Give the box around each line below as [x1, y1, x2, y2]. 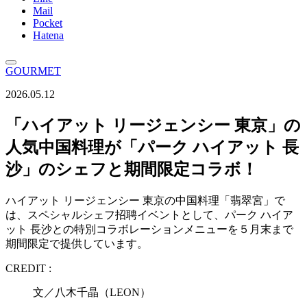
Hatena [33, 29, 64, 41]
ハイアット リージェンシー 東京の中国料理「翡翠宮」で [5, 194, 285, 206]
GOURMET [5, 65, 61, 77]
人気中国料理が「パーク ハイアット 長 [5, 138, 299, 156]
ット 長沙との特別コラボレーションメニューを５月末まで [5, 223, 293, 235]
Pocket [33, 17, 62, 29]
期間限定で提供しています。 [5, 237, 148, 249]
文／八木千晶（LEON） [33, 286, 151, 298]
